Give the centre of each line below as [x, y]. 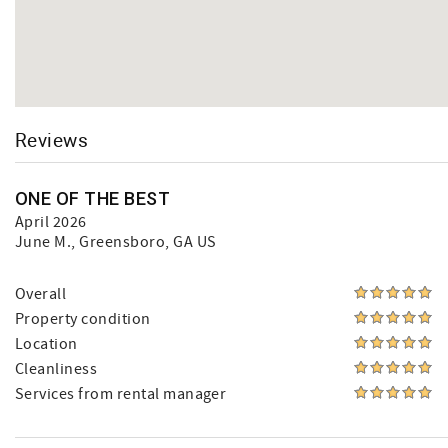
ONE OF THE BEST [93, 198]
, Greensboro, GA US [144, 242]
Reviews [52, 139]
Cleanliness [56, 369]
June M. [43, 242]
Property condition [83, 319]
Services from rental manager [121, 394]
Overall [41, 294]
